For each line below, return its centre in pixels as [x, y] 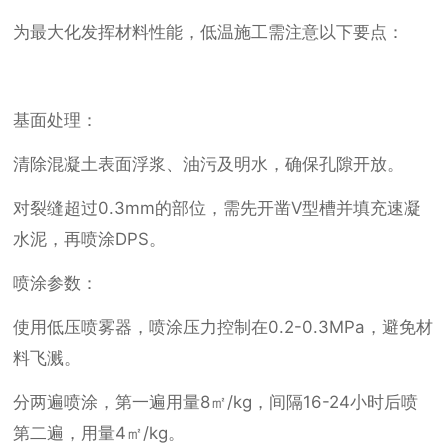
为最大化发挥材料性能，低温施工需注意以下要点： [209, 32]
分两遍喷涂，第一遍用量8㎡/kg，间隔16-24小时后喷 [216, 402]
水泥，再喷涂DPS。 [90, 239]
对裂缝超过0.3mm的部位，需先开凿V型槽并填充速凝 [217, 208]
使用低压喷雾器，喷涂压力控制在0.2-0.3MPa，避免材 [223, 327]
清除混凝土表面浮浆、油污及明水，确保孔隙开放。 [209, 164]
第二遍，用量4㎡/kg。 [99, 433]
